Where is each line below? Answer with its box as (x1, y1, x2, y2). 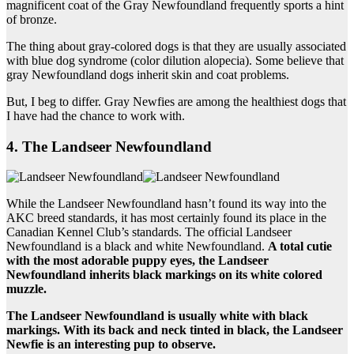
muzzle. (6, 282, 47, 296)
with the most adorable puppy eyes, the (6, 254, 218, 268)
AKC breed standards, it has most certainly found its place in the (6, 211, 326, 225)
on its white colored (216, 268, 322, 282)
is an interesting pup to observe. (43, 337, 216, 352)
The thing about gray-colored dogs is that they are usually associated (6, 40, 346, 54)
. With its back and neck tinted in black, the (57, 323, 292, 337)
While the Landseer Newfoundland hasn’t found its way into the (6, 197, 326, 211)
